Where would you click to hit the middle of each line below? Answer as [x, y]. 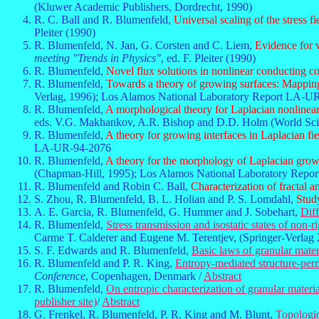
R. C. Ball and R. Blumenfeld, [104, 20]
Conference [60, 276]
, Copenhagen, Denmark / [145, 276]
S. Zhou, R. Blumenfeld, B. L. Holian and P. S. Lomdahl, [165, 199]
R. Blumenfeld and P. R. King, [105, 263]
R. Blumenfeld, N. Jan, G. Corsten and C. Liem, [145, 45]
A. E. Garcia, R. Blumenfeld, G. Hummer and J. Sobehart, [167, 212]
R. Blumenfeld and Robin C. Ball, [113, 186]
